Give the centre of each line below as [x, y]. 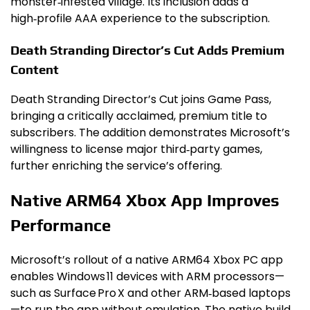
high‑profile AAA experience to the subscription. [140, 18]
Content [35, 69]
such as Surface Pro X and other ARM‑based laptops [151, 293]
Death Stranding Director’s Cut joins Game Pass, [141, 100]
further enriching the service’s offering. [116, 166]
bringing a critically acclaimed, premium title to [139, 116]
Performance [61, 226]
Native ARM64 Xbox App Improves [145, 201]
